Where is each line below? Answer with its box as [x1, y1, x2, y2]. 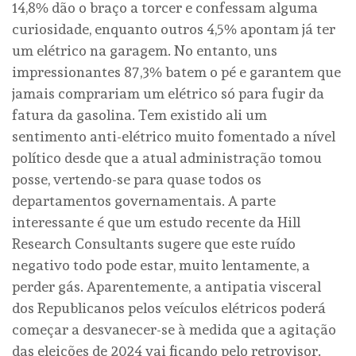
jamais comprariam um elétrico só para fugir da [12, 84, 324, 102]
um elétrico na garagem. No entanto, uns [12, 41, 277, 59]
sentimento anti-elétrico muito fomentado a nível [12, 127, 335, 145]
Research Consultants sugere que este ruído [12, 234, 296, 252]
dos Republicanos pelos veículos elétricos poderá [12, 299, 326, 316]
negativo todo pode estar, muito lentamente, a [12, 256, 310, 273]
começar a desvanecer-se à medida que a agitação [12, 320, 336, 338]
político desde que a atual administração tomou [12, 149, 322, 166]
